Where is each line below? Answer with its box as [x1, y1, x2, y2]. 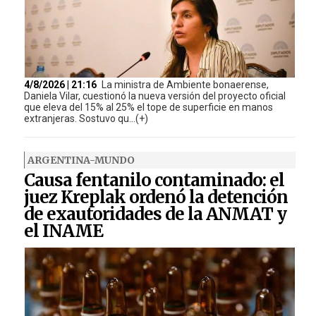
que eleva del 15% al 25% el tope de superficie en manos [23, 102, 273, 114]
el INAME [23, 220, 103, 243]
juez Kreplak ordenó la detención [23, 186, 288, 209]
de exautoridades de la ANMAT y [23, 203, 286, 226]
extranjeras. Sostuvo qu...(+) [23, 113, 148, 125]
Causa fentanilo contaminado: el [23, 169, 284, 192]
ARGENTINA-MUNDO [27, 154, 135, 167]
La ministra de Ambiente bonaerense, [101, 79, 269, 91]
